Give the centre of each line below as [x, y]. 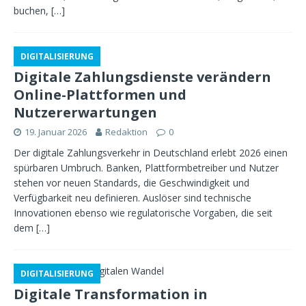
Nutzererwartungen [85, 112]
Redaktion [126, 132]
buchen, [32, 11]
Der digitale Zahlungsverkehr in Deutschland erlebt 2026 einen [151, 153]
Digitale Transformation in [111, 294]
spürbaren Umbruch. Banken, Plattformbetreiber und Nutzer [146, 168]
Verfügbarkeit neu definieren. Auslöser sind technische [133, 198]
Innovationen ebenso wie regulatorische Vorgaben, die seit [143, 213]
